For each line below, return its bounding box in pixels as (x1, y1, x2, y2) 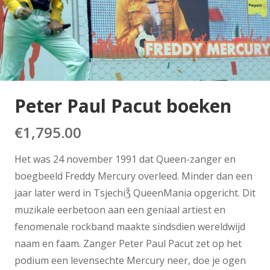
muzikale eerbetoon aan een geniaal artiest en (14, 202, 225, 216)
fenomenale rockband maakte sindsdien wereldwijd (14, 219, 245, 233)
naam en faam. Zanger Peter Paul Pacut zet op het (14, 236, 242, 250)
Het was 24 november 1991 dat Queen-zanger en (14, 152, 236, 166)
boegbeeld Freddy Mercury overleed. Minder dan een (14, 169, 253, 183)
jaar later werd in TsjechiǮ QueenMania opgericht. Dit (14, 186, 256, 199)
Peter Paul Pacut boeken (14, 93, 231, 118)
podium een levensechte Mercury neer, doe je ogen (14, 253, 246, 267)
